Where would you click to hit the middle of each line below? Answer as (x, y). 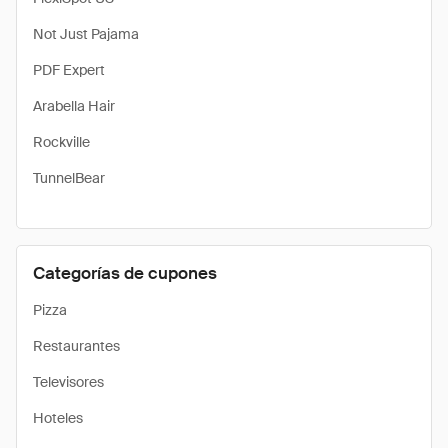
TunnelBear (69, 178)
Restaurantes (76, 346)
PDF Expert (69, 70)
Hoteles (58, 418)
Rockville (61, 142)
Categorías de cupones (125, 273)
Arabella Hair (74, 106)
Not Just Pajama (86, 34)
